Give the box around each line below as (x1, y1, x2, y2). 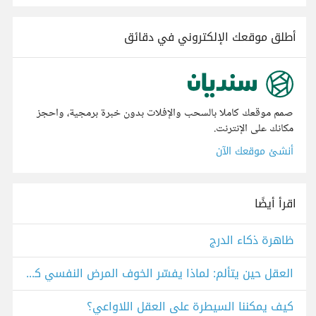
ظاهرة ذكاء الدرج (209, 229, 293, 252)
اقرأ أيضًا (255, 193, 296, 215)
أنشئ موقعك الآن (216, 142, 293, 162)
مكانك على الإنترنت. (214, 119, 293, 139)
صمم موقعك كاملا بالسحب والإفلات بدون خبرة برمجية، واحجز (37, 104, 293, 123)
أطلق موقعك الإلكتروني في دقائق (124, 26, 296, 48)
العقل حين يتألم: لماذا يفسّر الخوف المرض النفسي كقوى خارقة (26, 262, 35, 285)
